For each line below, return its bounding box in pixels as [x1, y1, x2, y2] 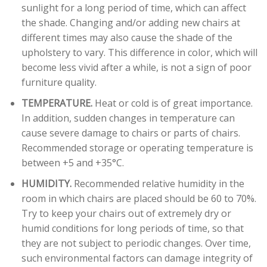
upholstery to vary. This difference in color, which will [21, 46, 257, 60]
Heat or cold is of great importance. [92, 97, 253, 110]
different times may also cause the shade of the [21, 31, 232, 45]
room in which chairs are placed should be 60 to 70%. [21, 191, 256, 205]
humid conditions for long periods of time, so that [21, 221, 244, 235]
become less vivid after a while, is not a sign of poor [21, 61, 252, 74]
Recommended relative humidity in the [71, 176, 244, 190]
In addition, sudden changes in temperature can [21, 111, 235, 125]
